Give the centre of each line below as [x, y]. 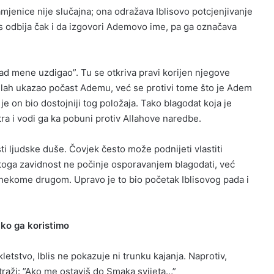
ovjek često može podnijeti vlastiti [149, 149]
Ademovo [127, 26]
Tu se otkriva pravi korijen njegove [154, 72]
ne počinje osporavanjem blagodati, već [148, 164]
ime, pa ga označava [192, 26]
